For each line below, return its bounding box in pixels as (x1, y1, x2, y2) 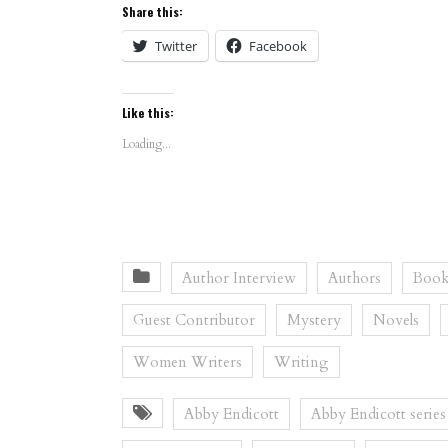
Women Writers (133, 352, 242, 373)
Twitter (155, 37, 197, 56)
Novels (373, 310, 419, 331)
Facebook (249, 37, 307, 56)
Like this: (122, 104, 174, 122)
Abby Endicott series (311, 404, 446, 425)
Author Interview (182, 268, 296, 289)
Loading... (122, 136, 171, 153)
